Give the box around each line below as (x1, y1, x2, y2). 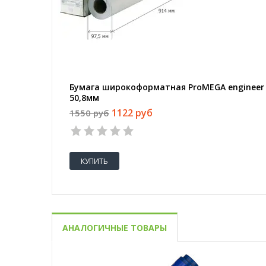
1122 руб (112, 106, 153, 120)
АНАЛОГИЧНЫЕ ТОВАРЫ (62, 222, 167, 233)
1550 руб (69, 107, 109, 119)
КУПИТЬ (81, 156, 108, 166)
